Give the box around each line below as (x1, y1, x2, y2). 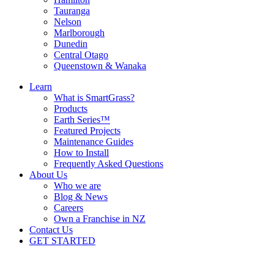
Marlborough (54, 28, 105, 39)
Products (54, 103, 87, 114)
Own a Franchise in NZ (54, 213, 146, 224)
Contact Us (29, 224, 73, 235)
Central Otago (54, 50, 108, 61)
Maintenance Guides (54, 136, 133, 147)
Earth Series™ (54, 114, 110, 125)
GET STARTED (29, 235, 95, 246)
